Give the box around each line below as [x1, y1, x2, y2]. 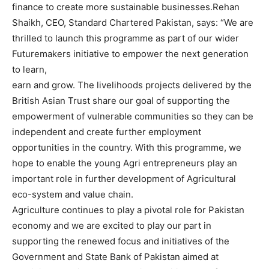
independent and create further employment [12, 126, 201, 138]
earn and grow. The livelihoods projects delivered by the [12, 79, 252, 91]
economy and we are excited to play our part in [12, 220, 211, 232]
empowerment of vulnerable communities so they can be [12, 110, 253, 122]
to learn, [12, 64, 47, 76]
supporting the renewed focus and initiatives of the [12, 235, 229, 247]
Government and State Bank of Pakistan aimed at [12, 251, 219, 263]
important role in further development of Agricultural [12, 173, 236, 185]
